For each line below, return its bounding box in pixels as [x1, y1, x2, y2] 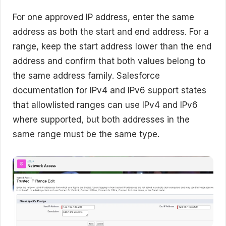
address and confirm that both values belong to [13, 55, 205, 66]
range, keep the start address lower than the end [13, 41, 211, 51]
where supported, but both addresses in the [13, 114, 190, 125]
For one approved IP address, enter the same [13, 12, 194, 22]
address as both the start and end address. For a [13, 26, 209, 37]
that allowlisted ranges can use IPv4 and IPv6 [13, 99, 198, 110]
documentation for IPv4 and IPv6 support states [13, 85, 206, 95]
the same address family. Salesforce [13, 70, 160, 81]
